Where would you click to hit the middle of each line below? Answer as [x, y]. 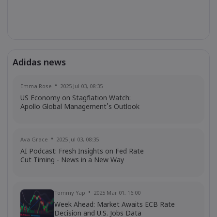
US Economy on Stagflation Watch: [76, 99]
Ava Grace [34, 140]
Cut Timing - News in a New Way [72, 161]
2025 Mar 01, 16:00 [117, 193]
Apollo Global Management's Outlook [80, 107]
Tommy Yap [70, 193]
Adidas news [39, 63]
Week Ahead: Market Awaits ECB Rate [115, 205]
